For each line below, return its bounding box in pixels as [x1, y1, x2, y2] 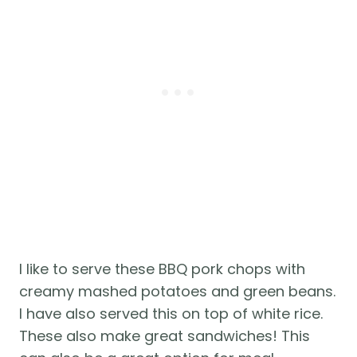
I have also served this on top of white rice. [19, 303, 323, 324]
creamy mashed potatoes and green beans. [19, 280, 335, 301]
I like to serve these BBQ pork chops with [19, 258, 305, 279]
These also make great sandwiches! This [19, 325, 310, 346]
